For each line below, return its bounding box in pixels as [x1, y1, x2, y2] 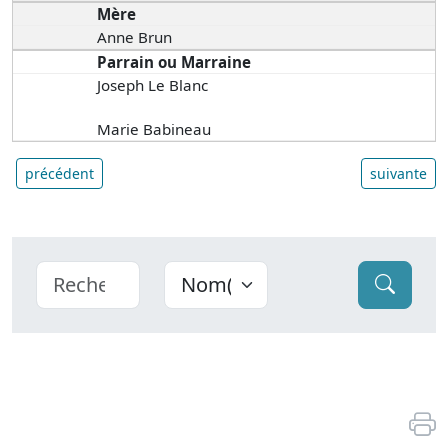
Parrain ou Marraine [97, 51, 252, 72]
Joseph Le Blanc [97, 74, 209, 95]
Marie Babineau [97, 118, 212, 139]
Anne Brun [97, 26, 173, 47]
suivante [370, 163, 427, 183]
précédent [25, 163, 94, 183]
